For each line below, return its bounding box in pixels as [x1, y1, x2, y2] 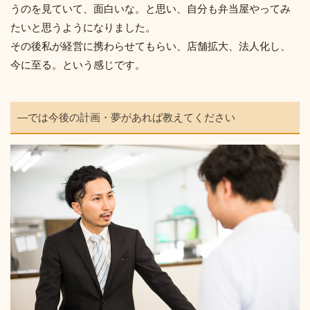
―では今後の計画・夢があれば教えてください [17, 111, 235, 123]
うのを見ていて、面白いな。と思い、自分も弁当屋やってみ [10, 2, 291, 15]
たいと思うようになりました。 [10, 21, 156, 33]
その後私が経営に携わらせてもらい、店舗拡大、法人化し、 [10, 39, 291, 52]
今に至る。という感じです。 [10, 58, 145, 71]
